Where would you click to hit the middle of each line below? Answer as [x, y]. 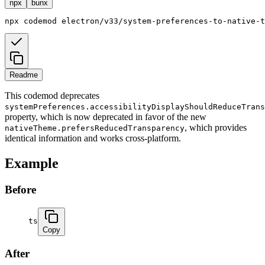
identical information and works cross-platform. [93, 138]
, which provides [216, 128]
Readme [24, 75]
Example [32, 164]
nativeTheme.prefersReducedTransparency [95, 128]
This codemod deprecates [52, 96]
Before [20, 190]
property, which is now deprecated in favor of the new [106, 117]
